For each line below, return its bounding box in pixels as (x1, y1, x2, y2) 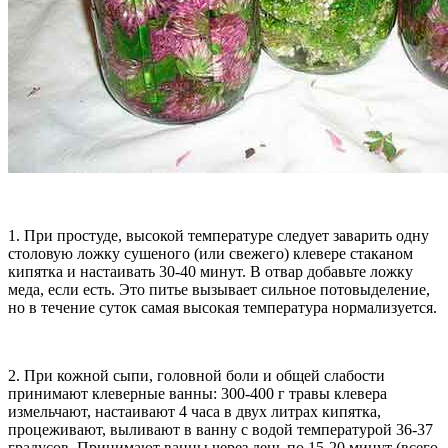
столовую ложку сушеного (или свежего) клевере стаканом (8, 244, 413, 262)
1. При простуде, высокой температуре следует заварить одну (8, 226, 429, 244)
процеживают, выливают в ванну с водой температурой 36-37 (8, 420, 433, 438)
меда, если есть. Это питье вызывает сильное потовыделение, (8, 280, 430, 298)
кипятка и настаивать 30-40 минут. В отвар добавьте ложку (8, 262, 413, 280)
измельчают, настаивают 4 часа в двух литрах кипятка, (8, 402, 381, 420)
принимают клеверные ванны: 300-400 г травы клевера (8, 384, 387, 402)
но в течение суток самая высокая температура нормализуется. (8, 298, 437, 316)
